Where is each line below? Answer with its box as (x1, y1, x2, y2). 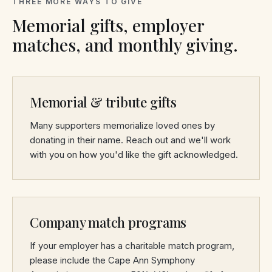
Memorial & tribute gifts (30, 93, 177, 111)
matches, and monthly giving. (12, 33, 239, 56)
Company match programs (30, 213, 187, 231)
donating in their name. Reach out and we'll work (30, 134, 231, 146)
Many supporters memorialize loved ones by (30, 120, 215, 131)
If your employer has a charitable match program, (30, 240, 234, 251)
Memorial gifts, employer (12, 14, 204, 36)
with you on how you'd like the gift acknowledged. (30, 149, 238, 160)
